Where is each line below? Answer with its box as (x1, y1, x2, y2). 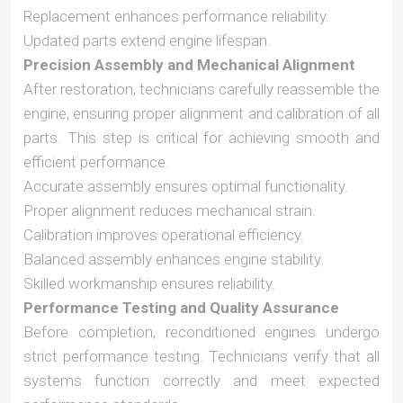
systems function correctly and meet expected (23, 372, 380, 390)
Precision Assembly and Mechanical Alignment (23, 56, 355, 74)
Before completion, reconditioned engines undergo (23, 323, 380, 341)
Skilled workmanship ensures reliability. (23, 274, 275, 292)
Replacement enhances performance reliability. (23, 7, 329, 25)
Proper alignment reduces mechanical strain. (23, 201, 316, 219)
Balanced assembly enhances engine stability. (23, 250, 324, 268)
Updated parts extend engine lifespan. (23, 31, 271, 49)
